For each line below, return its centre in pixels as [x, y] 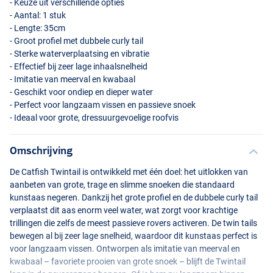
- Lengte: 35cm [37, 28]
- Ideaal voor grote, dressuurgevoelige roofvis [94, 118]
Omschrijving [41, 151]
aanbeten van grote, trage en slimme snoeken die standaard [122, 185]
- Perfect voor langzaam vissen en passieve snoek [103, 105]
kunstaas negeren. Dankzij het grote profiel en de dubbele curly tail [134, 198]
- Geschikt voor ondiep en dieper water [81, 92]
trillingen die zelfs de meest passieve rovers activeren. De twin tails [133, 223]
